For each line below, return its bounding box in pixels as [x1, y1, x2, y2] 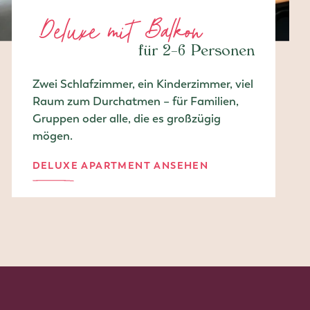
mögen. [32, 128, 73, 144]
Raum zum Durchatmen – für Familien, [32, 93, 239, 109]
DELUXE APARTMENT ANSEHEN [32, 159, 209, 172]
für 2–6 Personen [138, 44, 255, 62]
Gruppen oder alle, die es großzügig [32, 111, 221, 127]
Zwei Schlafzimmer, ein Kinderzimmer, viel [32, 76, 253, 92]
